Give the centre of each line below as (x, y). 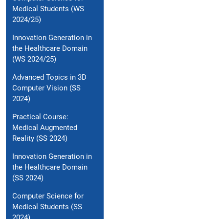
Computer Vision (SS (46, 88)
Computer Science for (48, 196)
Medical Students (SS (47, 207)
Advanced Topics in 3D (49, 77)
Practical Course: (40, 117)
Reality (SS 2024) (40, 139)
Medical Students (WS (48, 9)
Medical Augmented (45, 128)
